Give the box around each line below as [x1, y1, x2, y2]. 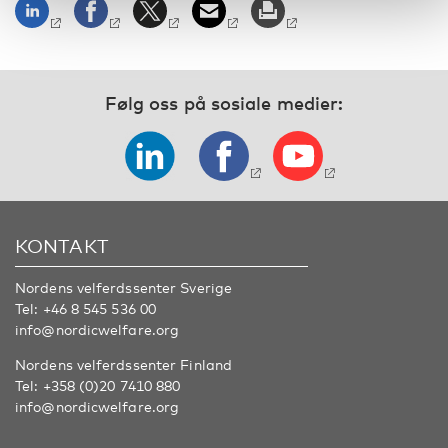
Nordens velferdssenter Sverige [15, 279, 232, 296]
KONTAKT [15, 234, 109, 257]
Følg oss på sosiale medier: [104, 92, 344, 114]
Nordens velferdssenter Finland [15, 356, 232, 373]
